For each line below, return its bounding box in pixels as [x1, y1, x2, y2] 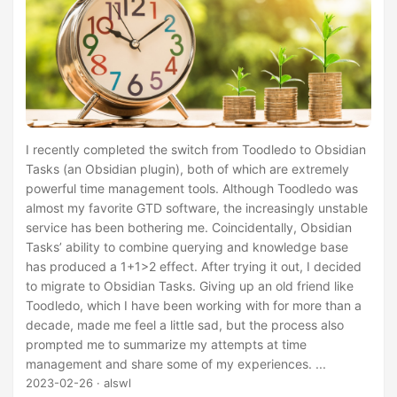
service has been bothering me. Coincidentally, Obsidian [26, 219, 352, 235]
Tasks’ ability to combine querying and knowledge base [26, 238, 348, 254]
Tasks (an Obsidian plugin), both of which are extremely [26, 160, 349, 176]
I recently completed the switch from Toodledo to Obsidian [26, 141, 366, 157]
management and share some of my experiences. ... [26, 355, 326, 371]
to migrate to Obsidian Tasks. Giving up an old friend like [26, 277, 354, 293]
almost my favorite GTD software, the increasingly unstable [26, 199, 368, 215]
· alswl [93, 375, 131, 390]
